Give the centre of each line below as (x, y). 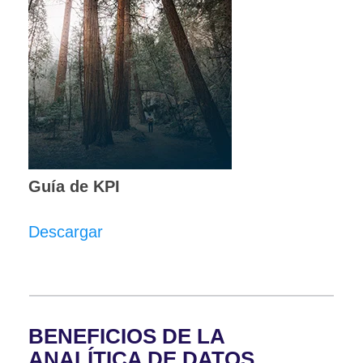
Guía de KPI (74, 186)
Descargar (66, 231)
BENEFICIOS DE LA (126, 336)
